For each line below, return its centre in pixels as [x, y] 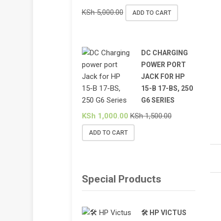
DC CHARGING [164, 53]
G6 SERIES [158, 100]
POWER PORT [163, 65]
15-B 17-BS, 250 [167, 89]
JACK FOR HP [163, 77]
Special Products [121, 179]
